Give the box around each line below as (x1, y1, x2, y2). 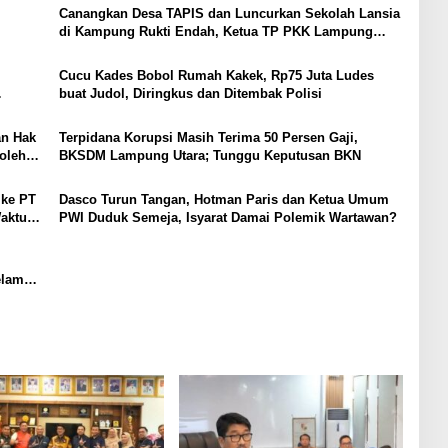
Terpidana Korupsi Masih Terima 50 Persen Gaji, (58, 130, 358, 146)
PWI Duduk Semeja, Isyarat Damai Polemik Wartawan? (58, 210, 397, 226)
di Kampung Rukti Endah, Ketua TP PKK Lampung (58, 24, 373, 40)
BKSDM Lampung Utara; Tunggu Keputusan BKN (58, 148, 361, 164)
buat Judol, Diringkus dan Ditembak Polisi (58, 86, 322, 102)
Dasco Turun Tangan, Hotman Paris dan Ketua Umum (58, 192, 389, 208)
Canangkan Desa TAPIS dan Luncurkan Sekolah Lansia (58, 6, 400, 22)
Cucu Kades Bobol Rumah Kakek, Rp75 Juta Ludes (58, 68, 374, 84)
